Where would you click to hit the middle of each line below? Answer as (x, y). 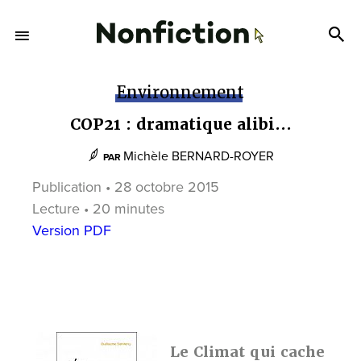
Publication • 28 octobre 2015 (126, 187)
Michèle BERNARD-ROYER (199, 156)
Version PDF (72, 230)
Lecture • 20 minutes (98, 209)
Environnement (180, 93)
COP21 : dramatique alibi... (180, 124)
